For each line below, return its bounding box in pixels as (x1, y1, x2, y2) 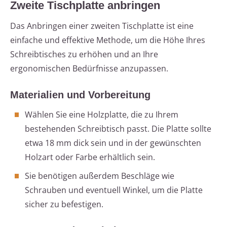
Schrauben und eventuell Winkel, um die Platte (25, 184, 203, 196)
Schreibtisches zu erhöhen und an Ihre (10, 49, 158, 60)
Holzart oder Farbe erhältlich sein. (25, 152, 155, 163)
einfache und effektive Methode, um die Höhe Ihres (10, 34, 205, 46)
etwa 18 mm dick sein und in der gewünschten (25, 137, 201, 149)
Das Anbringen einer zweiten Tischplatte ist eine (10, 20, 194, 32)
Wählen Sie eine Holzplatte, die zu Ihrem (25, 109, 178, 121)
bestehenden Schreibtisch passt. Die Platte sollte (25, 123, 211, 135)
